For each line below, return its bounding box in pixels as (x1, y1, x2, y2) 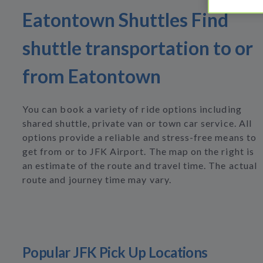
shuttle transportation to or (22, 36, 253, 59)
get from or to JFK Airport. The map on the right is (22, 146, 254, 157)
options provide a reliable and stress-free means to (22, 131, 257, 143)
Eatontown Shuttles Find (22, 8, 228, 31)
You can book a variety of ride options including (22, 103, 242, 114)
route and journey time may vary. (22, 174, 171, 185)
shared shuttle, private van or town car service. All (22, 117, 252, 129)
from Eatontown (22, 65, 161, 87)
